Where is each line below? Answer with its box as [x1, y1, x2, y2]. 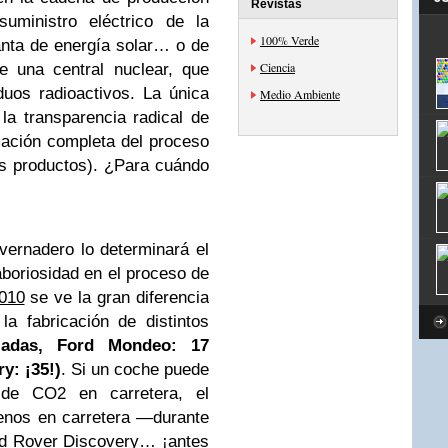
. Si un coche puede [61, 360, 209, 379]
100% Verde [260, 32, 319, 48]
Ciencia [260, 59, 295, 75]
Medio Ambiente [260, 86, 340, 102]
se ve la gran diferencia [24, 288, 210, 307]
